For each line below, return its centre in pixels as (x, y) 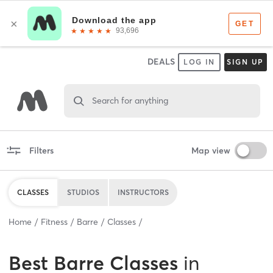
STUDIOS (83, 192)
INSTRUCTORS (143, 192)
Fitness (54, 222)
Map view (211, 150)
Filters (41, 150)
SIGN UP (245, 62)
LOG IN (199, 62)
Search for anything (130, 100)
